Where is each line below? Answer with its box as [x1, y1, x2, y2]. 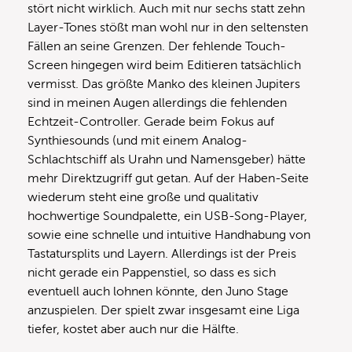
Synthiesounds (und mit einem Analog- [27, 133, 247, 148]
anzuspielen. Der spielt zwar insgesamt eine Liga [27, 302, 299, 317]
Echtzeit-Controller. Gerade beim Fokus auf [27, 114, 274, 129]
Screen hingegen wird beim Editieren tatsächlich [27, 57, 301, 72]
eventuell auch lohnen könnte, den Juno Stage [27, 284, 288, 299]
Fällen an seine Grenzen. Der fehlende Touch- [27, 38, 286, 53]
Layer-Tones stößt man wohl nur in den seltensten [27, 20, 308, 35]
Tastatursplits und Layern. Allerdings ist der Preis [27, 246, 296, 261]
